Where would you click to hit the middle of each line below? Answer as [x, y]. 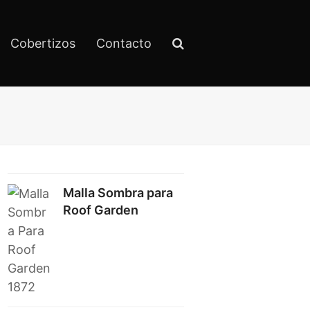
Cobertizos [43, 43]
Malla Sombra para [118, 193]
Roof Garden [101, 210]
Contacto [124, 43]
